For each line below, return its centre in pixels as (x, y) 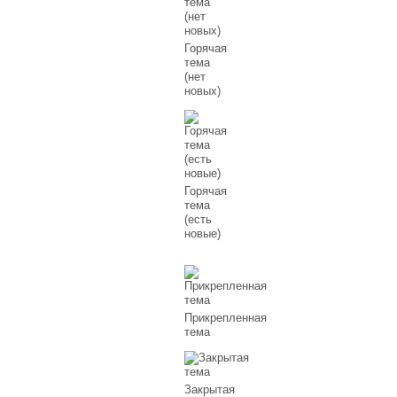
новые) (203, 234)
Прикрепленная (226, 317)
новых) (203, 90)
